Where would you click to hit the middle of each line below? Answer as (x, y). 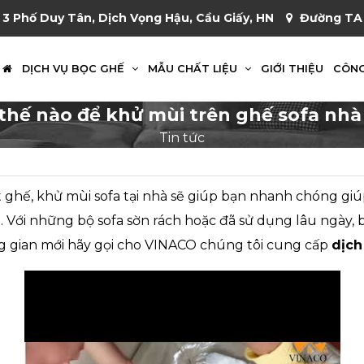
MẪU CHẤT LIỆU (194, 69)
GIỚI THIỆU (292, 69)
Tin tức (182, 138)
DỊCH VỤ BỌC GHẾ (74, 69)
